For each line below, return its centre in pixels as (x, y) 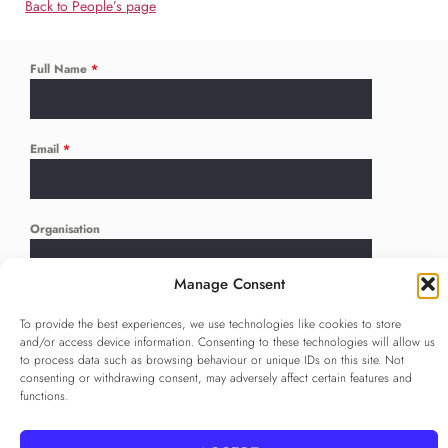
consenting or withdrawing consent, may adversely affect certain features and (216, 378)
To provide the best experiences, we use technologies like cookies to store (210, 324)
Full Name (60, 69)
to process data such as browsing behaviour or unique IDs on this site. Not (212, 360)
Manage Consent (229, 284)
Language (58, 309)
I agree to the (100, 417)
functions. (44, 396)
